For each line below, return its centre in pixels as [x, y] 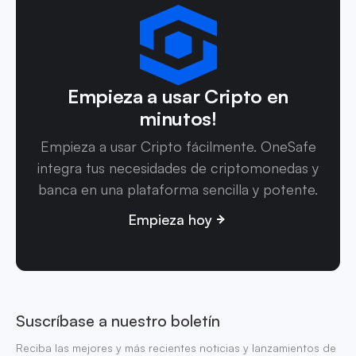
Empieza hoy [170, 219]
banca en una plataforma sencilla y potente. [178, 189]
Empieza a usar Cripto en [178, 96]
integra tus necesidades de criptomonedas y [178, 167]
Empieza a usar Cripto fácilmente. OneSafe [178, 146]
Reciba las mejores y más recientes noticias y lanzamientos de [176, 347]
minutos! [178, 118]
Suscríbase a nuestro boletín [118, 320]
